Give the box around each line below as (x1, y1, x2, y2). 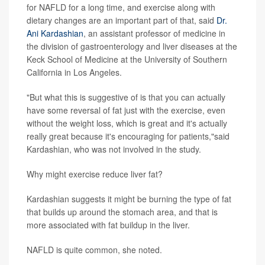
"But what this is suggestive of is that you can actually (27, 91, 225, 103)
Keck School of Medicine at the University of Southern (27, 53, 227, 65)
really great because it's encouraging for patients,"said (27, 130, 230, 142)
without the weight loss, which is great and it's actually (27, 117, 227, 129)
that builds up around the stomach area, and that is (27, 205, 218, 218)
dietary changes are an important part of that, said (27, 14, 216, 26)
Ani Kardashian (27, 27, 83, 39)
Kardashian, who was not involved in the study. (27, 143, 201, 155)
